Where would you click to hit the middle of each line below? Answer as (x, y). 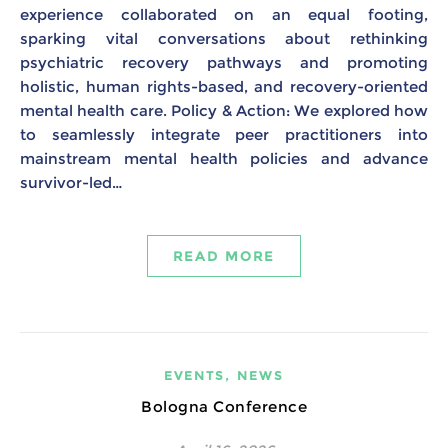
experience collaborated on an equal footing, (224, 14)
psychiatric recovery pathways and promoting (224, 62)
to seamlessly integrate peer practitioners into (224, 134)
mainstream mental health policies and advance (224, 158)
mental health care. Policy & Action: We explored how (224, 110)
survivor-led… (71, 182)
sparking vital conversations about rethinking (224, 38)
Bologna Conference (224, 406)
